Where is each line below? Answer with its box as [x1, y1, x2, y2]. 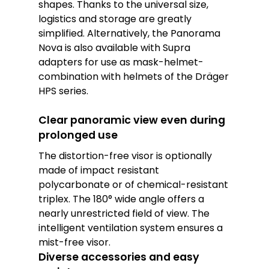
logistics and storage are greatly [38, 12, 192, 26]
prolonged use [38, 128, 118, 142]
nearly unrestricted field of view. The [38, 207, 210, 220]
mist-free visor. [38, 235, 111, 249]
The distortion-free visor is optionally [38, 149, 213, 163]
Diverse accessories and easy [38, 250, 200, 264]
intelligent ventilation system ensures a [38, 221, 223, 235]
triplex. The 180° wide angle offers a [38, 192, 205, 206]
